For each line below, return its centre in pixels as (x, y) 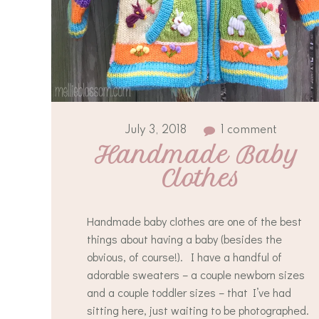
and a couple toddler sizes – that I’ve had (189, 292)
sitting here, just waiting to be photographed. (199, 310)
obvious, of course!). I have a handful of (184, 257)
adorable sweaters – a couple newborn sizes (196, 274)
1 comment (249, 130)
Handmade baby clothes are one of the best (194, 221)
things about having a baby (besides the (184, 239)
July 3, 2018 (156, 130)
